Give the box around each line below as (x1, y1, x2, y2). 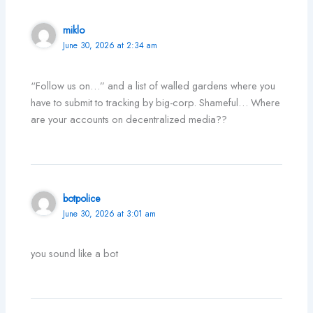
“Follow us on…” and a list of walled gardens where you (31, 78, 276, 93)
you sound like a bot (31, 245, 119, 261)
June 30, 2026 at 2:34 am (63, 39, 158, 52)
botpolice (63, 191, 101, 205)
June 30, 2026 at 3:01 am (63, 207, 156, 219)
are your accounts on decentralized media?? (31, 111, 228, 126)
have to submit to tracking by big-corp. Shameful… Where (31, 94, 281, 110)
